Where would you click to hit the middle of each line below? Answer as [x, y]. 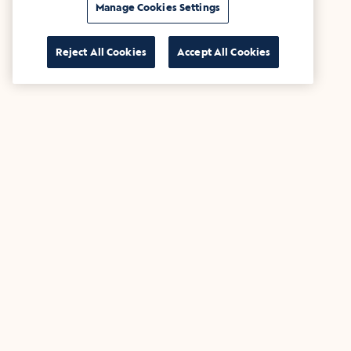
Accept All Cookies [224, 52]
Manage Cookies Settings [158, 7]
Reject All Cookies [101, 52]
